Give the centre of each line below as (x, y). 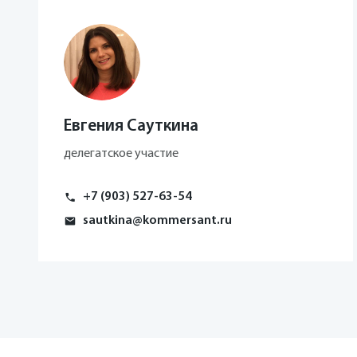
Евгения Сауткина (131, 127)
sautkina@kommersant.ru (157, 221)
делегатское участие (121, 154)
